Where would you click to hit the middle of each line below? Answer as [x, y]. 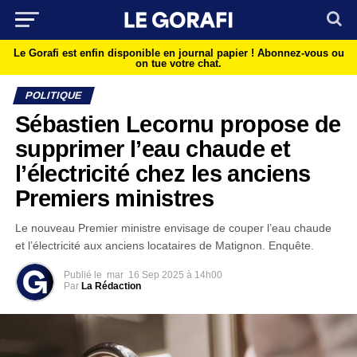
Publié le [82, 275]
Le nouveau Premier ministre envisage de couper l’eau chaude [173, 228]
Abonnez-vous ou [300, 53]
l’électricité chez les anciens [163, 174]
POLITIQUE [53, 95]
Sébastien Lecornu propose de [178, 124]
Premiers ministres [114, 198]
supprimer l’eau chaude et [153, 149]
